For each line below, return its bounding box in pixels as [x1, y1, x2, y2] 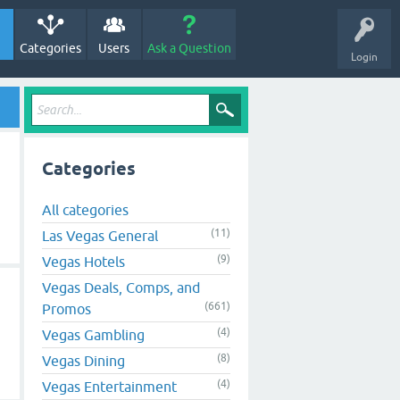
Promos [42, 300, 91, 317]
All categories [42, 201, 129, 218]
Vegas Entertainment [42, 378, 177, 395]
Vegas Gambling [42, 326, 145, 343]
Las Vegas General [42, 227, 158, 244]
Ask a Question [146, 41, 231, 55]
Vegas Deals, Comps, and [42, 279, 200, 296]
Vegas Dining [42, 352, 125, 369]
